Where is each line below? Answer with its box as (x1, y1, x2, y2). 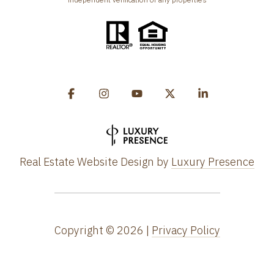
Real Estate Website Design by (20, 154, 171, 169)
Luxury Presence (171, 154, 254, 169)
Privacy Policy (151, 223, 220, 237)
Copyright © (54, 223, 114, 237)
